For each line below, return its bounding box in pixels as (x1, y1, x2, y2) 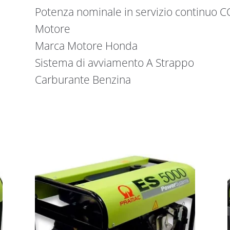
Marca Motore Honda (34, 38, 138, 53)
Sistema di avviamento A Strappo (34, 55, 194, 70)
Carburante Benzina (34, 72, 131, 87)
